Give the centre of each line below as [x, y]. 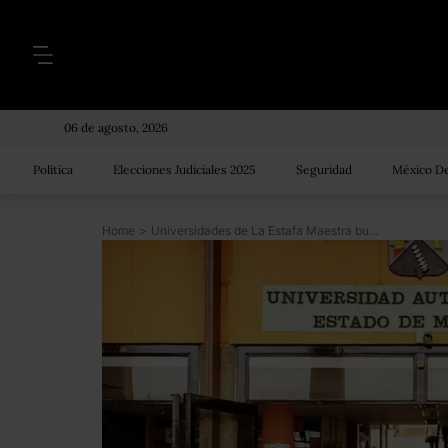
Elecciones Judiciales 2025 [184, 169]
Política [53, 169]
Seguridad [324, 169]
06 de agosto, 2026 [116, 127]
